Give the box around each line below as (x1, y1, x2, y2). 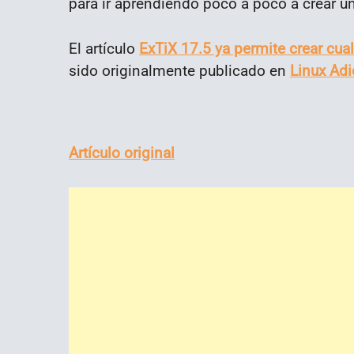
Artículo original (69, 143, 175, 162)
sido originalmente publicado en (69, 61, 290, 80)
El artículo (69, 39, 139, 58)
